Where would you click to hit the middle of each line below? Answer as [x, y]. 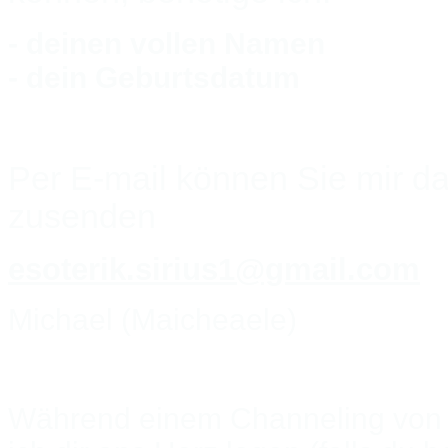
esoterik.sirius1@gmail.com [214, 268]
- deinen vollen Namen [166, 43]
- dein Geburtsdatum [154, 77]
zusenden [82, 216]
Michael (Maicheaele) [156, 319]
